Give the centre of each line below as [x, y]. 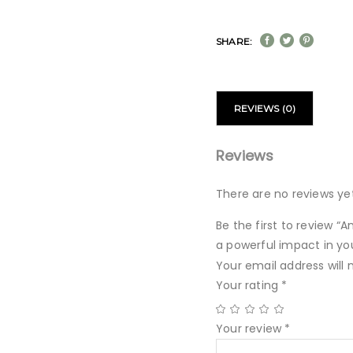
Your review [251, 329]
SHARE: [234, 41]
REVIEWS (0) [265, 108]
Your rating [249, 285]
